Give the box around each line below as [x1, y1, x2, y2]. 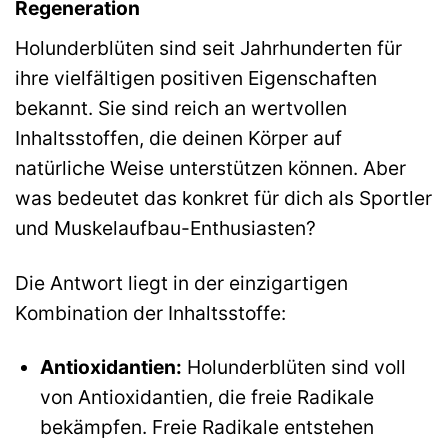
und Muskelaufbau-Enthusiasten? [15, 215, 316, 240]
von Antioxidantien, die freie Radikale [39, 385, 374, 410]
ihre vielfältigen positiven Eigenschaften [15, 65, 377, 90]
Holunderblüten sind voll [181, 355, 406, 380]
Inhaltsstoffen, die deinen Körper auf [15, 125, 342, 150]
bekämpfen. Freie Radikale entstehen [39, 415, 374, 440]
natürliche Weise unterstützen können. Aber [15, 155, 406, 180]
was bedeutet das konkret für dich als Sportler [15, 185, 432, 210]
